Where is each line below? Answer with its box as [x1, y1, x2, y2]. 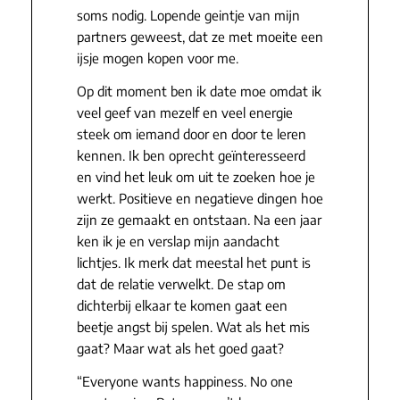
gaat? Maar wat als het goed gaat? [76, 339, 284, 356]
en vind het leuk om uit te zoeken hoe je [76, 168, 315, 185]
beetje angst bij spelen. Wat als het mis [76, 318, 310, 335]
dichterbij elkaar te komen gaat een [76, 296, 287, 313]
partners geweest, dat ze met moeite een [76, 29, 323, 46]
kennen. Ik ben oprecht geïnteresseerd [76, 146, 305, 163]
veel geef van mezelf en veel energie [76, 104, 293, 121]
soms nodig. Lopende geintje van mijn [76, 7, 300, 24]
